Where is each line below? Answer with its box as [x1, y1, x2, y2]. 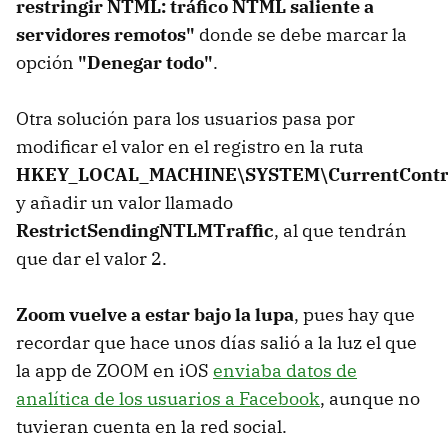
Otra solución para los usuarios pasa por [16, 106, 355, 130]
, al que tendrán [274, 218, 407, 242]
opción [16, 50, 78, 74]
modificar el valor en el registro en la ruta [16, 134, 364, 158]
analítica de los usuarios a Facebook [16, 386, 320, 410]
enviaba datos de [213, 358, 357, 382]
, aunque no [320, 386, 420, 410]
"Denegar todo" [78, 50, 213, 74]
